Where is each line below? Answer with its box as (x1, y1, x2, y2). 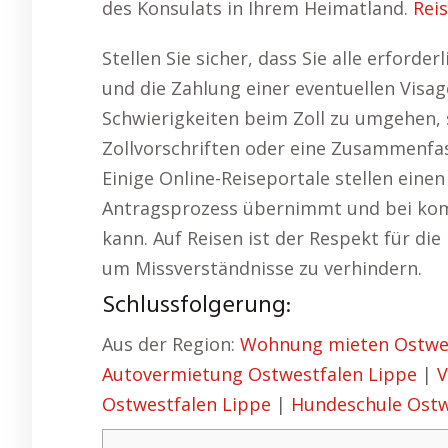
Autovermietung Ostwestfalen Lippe (102, 361, 417, 386)
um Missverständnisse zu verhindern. (102, 255, 422, 280)
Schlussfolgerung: (102, 286, 291, 325)
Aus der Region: (102, 331, 240, 356)
